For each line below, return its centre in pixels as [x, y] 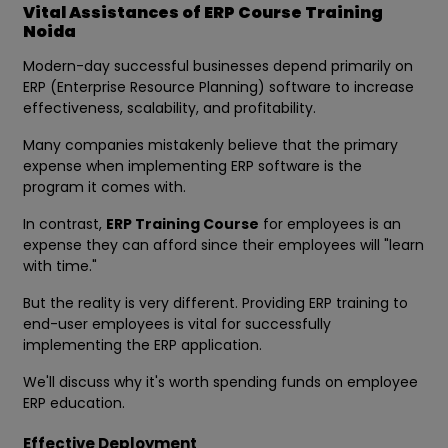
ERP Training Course [182, 224]
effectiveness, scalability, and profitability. [171, 108]
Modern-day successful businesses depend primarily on [218, 66]
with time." [62, 266]
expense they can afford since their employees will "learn [223, 245]
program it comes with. [106, 187]
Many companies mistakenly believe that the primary [210, 145]
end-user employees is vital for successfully [177, 324]
